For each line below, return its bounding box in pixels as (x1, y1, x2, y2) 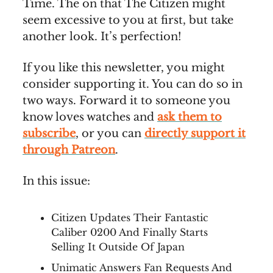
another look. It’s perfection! (23, 30, 182, 43)
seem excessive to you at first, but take (23, 13, 233, 27)
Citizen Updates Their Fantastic (51, 211, 208, 224)
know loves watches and (23, 110, 157, 124)
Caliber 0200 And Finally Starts (51, 226, 208, 238)
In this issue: (23, 174, 90, 188)
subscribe (23, 127, 76, 140)
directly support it (144, 127, 246, 140)
